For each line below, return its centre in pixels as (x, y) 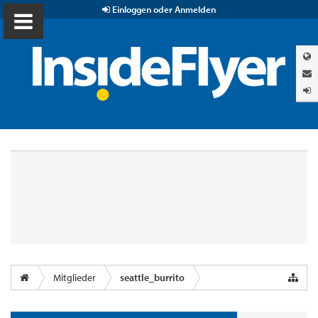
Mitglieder (75, 278)
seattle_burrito (152, 278)
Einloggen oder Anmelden (163, 9)
